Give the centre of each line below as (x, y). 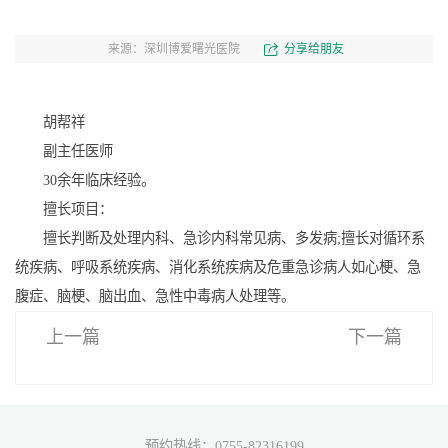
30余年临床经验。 (84, 180)
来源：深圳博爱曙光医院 (174, 49)
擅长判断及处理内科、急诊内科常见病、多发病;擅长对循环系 (219, 238)
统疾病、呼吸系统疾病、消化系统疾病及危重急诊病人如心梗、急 (217, 267)
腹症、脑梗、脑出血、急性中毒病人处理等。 (154, 296)
